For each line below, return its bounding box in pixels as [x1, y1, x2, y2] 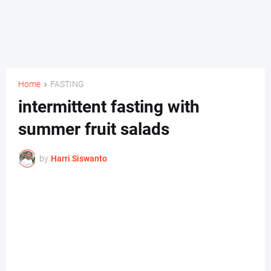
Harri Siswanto [51, 153, 107, 163]
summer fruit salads [18, 119, 169, 140]
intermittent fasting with [18, 97, 200, 117]
